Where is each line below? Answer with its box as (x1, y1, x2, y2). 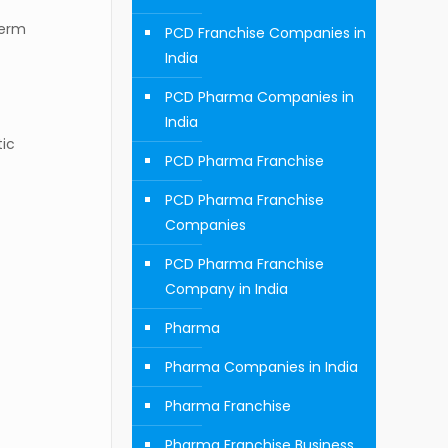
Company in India (164, 279, 288, 299)
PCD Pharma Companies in (164, 87, 354, 107)
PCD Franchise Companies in (164, 23, 366, 43)
